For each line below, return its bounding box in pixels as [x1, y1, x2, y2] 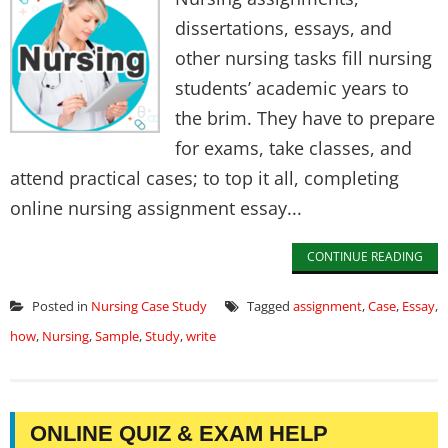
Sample [95, 327, 139, 345]
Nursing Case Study [91, 297, 207, 315]
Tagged [244, 297, 293, 315]
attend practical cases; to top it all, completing [10, 166, 399, 190]
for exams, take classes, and [175, 136, 412, 160]
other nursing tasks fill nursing [175, 46, 432, 70]
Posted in [29, 297, 91, 315]
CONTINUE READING [307, 248, 423, 265]
